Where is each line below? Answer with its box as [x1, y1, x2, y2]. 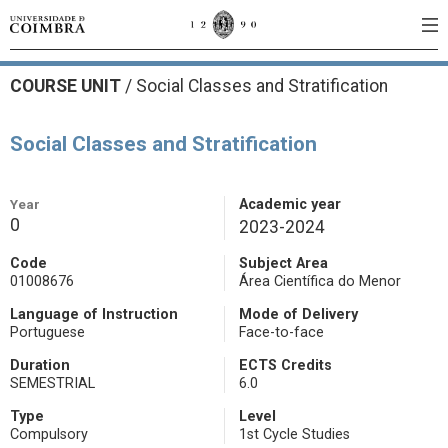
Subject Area [239, 255, 328, 272]
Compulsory [10, 426, 88, 443]
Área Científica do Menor [239, 273, 401, 290]
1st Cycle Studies [239, 426, 350, 443]
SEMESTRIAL [10, 375, 95, 392]
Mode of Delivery [239, 306, 358, 323]
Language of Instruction [10, 306, 178, 323]
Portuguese [10, 324, 85, 341]
